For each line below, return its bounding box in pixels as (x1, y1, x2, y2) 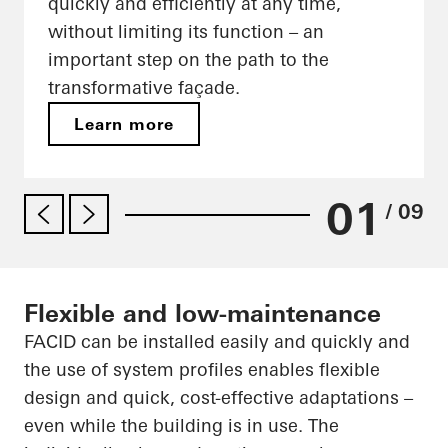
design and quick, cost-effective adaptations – (24, 386, 413, 410)
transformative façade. (48, 76, 240, 100)
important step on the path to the (48, 48, 329, 72)
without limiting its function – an (48, 20, 324, 44)
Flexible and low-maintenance (24, 299, 381, 329)
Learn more (74, 114, 175, 135)
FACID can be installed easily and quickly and (24, 330, 410, 354)
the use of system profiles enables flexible (24, 358, 380, 382)
